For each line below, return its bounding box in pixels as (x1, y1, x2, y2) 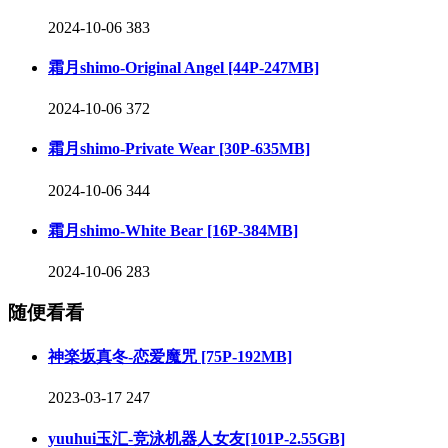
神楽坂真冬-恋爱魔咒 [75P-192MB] (48, 348, 292, 366)
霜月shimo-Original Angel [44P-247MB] (48, 58, 319, 76)
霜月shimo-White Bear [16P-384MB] (48, 221, 298, 239)
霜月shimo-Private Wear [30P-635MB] (48, 140, 310, 158)
